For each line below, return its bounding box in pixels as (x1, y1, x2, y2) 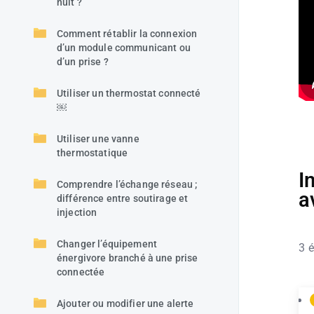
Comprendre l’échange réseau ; (57, 179, 198, 190)
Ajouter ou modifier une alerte (57, 298, 194, 309)
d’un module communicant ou (57, 42, 191, 53)
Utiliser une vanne (57, 133, 139, 144)
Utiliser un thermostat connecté (57, 88, 201, 99)
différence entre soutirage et (57, 193, 189, 204)
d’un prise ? (57, 56, 109, 67)
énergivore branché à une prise (57, 252, 198, 264)
